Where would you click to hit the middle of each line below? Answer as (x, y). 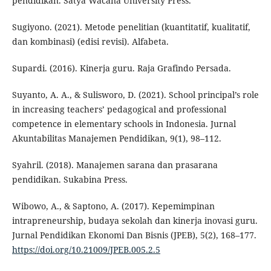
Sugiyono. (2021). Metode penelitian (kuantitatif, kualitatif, (131, 27)
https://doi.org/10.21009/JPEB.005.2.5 (86, 250)
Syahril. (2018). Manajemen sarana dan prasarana (115, 165)
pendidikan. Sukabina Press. (70, 180)
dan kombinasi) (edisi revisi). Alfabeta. (90, 42)
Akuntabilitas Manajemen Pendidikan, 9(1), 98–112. (116, 139)
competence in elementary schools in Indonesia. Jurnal (124, 124)
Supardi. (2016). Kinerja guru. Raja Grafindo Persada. (121, 68)
